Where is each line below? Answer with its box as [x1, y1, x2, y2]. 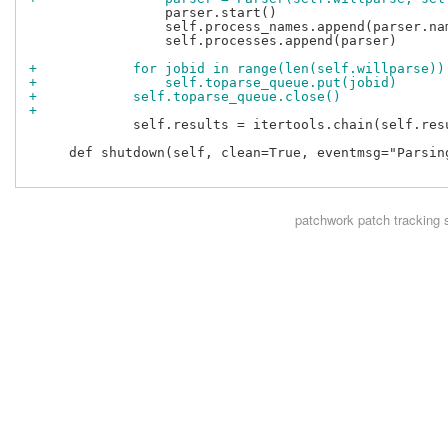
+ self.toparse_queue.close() [29, 89, 341, 105]
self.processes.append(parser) [29, 33, 397, 49]
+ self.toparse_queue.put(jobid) [29, 75, 397, 91]
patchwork [294, 210, 354, 230]
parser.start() [29, 5, 277, 21]
